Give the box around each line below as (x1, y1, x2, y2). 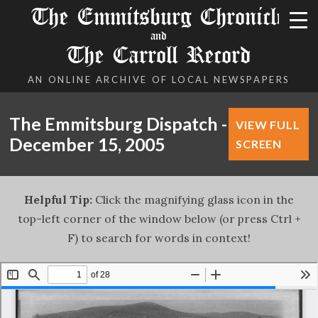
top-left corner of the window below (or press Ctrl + (17, 212, 301, 226)
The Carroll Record (67, 40, 251, 70)
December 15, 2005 (9, 134, 165, 155)
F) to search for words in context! (67, 231, 251, 245)
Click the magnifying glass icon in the (92, 192, 294, 207)
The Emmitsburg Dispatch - (9, 114, 228, 134)
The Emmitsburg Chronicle (32, 1, 286, 32)
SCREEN (236, 137, 283, 150)
